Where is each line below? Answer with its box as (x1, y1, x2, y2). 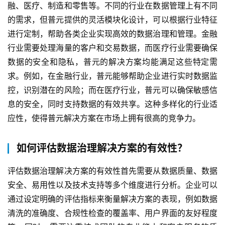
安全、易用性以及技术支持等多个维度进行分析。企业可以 (8, 180, 217, 190)
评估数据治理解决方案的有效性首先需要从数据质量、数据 (8, 166, 217, 176)
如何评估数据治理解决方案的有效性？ (17, 142, 187, 155)
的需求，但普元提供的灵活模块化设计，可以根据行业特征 (8, 15, 217, 25)
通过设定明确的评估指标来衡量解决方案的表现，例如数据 (8, 194, 217, 204)
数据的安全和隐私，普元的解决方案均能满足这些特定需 (8, 57, 217, 67)
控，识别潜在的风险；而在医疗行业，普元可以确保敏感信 (8, 85, 217, 95)
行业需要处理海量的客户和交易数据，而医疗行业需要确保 (8, 43, 217, 53)
